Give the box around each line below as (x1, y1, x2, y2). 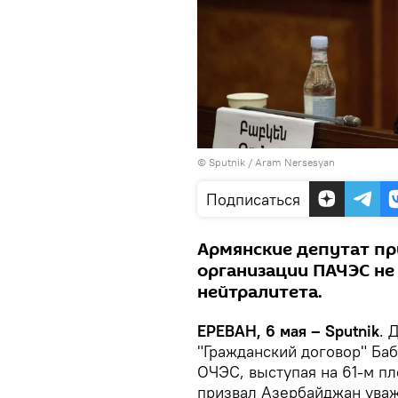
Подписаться (206, 188, 300, 210)
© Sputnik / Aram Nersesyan (197, 155, 335, 169)
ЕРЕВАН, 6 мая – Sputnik (197, 320, 379, 341)
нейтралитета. (197, 279, 322, 305)
